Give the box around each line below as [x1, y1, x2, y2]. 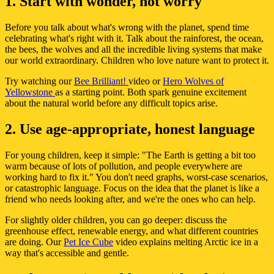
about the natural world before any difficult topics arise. [5, 98, 218, 109]
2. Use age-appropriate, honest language [5, 121, 255, 138]
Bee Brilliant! [74, 76, 128, 87]
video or [128, 76, 163, 87]
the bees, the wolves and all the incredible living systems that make [5, 44, 262, 55]
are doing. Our [5, 237, 64, 248]
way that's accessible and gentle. [5, 248, 129, 259]
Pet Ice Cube [64, 237, 113, 248]
